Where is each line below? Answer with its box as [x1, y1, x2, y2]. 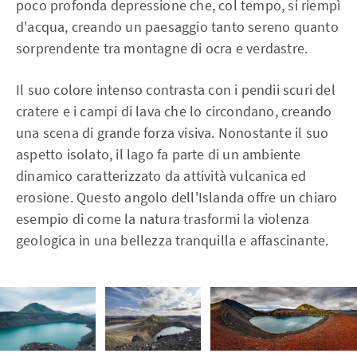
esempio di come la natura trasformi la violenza [16, 210, 310, 228]
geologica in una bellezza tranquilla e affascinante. [16, 231, 329, 249]
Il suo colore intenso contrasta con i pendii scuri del [16, 80, 335, 99]
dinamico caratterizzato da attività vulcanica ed [16, 167, 307, 185]
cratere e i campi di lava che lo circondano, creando [16, 102, 332, 120]
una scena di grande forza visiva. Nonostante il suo [16, 124, 329, 142]
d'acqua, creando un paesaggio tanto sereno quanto [16, 18, 339, 36]
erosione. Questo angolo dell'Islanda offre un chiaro [16, 188, 338, 206]
